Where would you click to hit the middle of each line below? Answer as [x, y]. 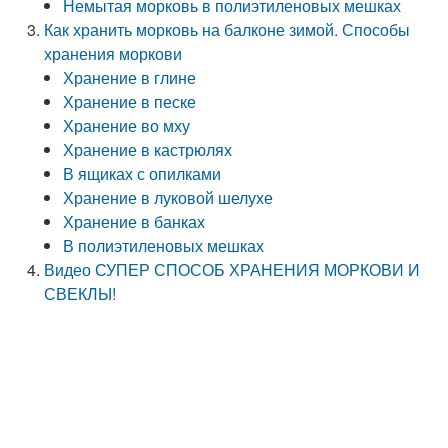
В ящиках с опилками [142, 173]
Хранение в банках [134, 221]
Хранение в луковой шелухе [168, 197]
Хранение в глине [130, 77]
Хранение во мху [127, 125]
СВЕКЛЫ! [80, 293]
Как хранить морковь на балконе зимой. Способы [227, 29]
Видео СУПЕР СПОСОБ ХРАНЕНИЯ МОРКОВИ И [232, 269]
